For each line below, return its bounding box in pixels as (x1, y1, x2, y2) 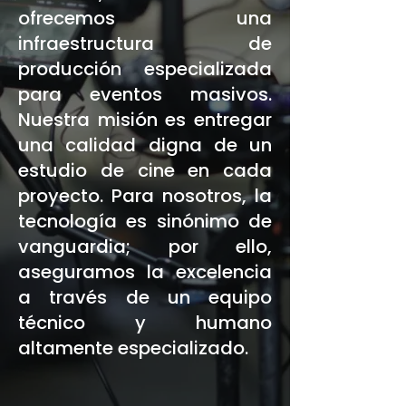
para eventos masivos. (18, 82, 272, 107)
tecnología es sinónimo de (18, 208, 272, 234)
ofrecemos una (18, 5, 272, 31)
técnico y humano (18, 310, 272, 335)
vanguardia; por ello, (18, 234, 272, 259)
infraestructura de (18, 31, 272, 56)
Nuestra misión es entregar (18, 107, 272, 132)
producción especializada (18, 56, 272, 82)
